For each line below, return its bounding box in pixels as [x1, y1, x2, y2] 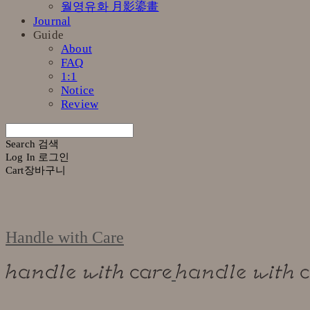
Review [61, 97, 99, 111]
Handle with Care [6, 228, 124, 246]
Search [6, 138, 35, 149]
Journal [33, 14, 71, 28]
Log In [6, 151, 35, 163]
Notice [61, 83, 95, 97]
